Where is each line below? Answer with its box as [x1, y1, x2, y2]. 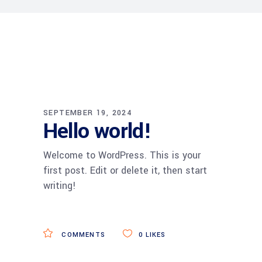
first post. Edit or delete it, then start [43, 164, 207, 177]
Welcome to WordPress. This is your [43, 149, 201, 162]
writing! [43, 179, 76, 192]
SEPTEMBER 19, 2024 [43, 108, 132, 118]
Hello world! [43, 116, 152, 146]
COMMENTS [59, 230, 106, 239]
